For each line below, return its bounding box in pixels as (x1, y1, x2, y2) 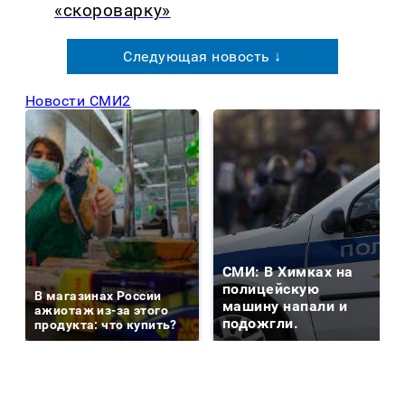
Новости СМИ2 (25, 91, 131, 109)
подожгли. (222, 314, 299, 332)
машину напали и (222, 297, 348, 315)
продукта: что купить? (34, 316, 177, 332)
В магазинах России (34, 287, 162, 303)
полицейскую (222, 279, 320, 297)
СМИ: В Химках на (222, 262, 353, 280)
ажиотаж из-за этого (34, 302, 168, 317)
